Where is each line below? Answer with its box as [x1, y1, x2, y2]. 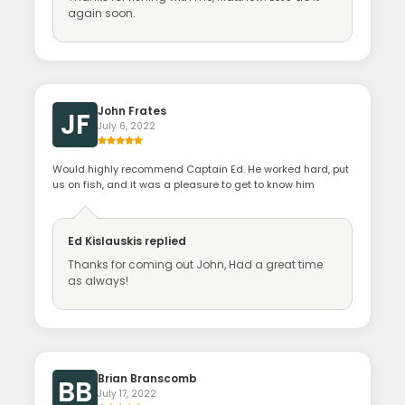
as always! [68, 273, 129, 289]
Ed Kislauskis [68, 233, 143, 250]
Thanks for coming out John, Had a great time [68, 257, 324, 273]
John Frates [98, 103, 167, 119]
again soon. [68, 5, 137, 22]
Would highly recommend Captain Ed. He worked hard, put [52, 162, 350, 177]
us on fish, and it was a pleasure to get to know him [52, 177, 316, 193]
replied [142, 233, 187, 250]
